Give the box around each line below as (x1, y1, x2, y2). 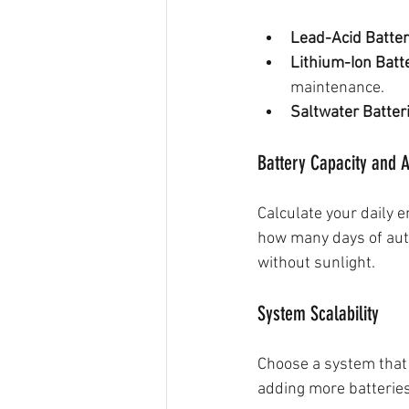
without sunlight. (257, 254, 375, 274)
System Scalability (257, 301, 379, 327)
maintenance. (290, 79, 384, 99)
